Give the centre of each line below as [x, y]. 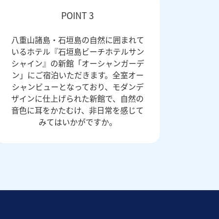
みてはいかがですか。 [77, 121]
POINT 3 [78, 15]
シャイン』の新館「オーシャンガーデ [77, 63]
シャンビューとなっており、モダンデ [77, 86]
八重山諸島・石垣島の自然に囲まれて [77, 39]
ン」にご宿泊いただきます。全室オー [77, 75]
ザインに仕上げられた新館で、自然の [78, 98]
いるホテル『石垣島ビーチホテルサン [77, 51]
